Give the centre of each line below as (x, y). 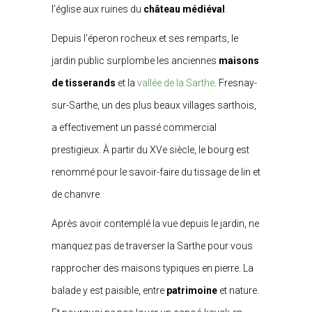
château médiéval (184, 9)
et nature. (238, 290)
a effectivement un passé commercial (134, 127)
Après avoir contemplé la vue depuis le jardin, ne (155, 224)
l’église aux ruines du (97, 9)
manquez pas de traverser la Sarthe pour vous (152, 246)
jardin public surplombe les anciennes (135, 61)
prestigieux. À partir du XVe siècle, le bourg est (150, 150)
